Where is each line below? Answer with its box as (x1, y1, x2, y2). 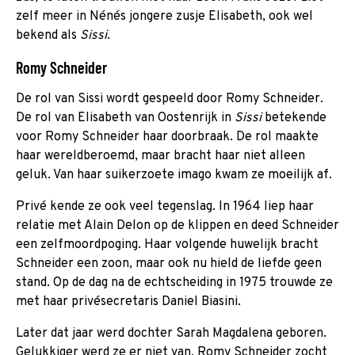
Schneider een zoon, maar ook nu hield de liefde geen (16, 255, 322, 272)
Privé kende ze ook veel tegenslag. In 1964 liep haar (16, 198, 314, 215)
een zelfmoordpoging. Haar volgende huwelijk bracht (16, 236, 319, 253)
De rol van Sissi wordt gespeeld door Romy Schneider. (16, 90, 323, 107)
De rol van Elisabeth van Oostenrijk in (16, 109, 235, 126)
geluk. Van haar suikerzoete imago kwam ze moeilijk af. (16, 166, 332, 183)
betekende (261, 109, 326, 126)
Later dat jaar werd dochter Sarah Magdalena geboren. (16, 325, 326, 342)
